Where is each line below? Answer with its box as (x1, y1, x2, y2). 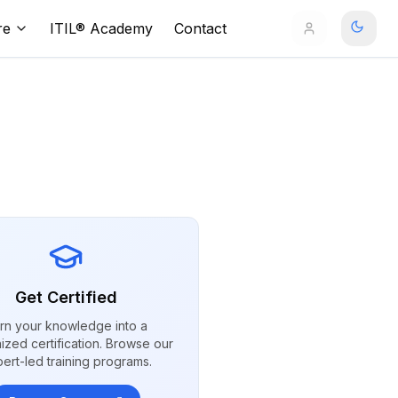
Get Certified (14, 288, 117, 306)
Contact (173, 20, 227, 37)
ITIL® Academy (49, 20, 153, 37)
